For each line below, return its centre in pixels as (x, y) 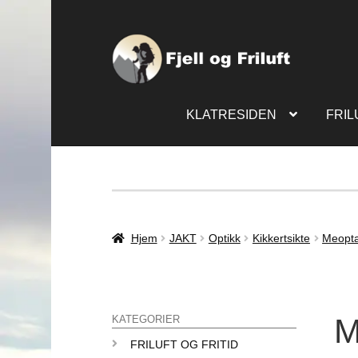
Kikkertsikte (281, 238)
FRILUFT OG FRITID (184, 345)
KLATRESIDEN (231, 115)
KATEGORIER (146, 320)
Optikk (224, 238)
